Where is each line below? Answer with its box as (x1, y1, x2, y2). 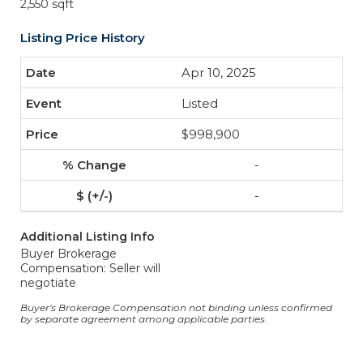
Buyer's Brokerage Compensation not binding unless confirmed (20, 301, 332, 314)
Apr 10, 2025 (181, 65, 256, 80)
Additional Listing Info (20, 229, 155, 244)
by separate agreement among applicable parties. (20, 313, 267, 325)
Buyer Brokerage (20, 246, 117, 261)
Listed (181, 96, 218, 111)
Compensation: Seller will (20, 261, 160, 275)
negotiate (20, 275, 76, 290)
